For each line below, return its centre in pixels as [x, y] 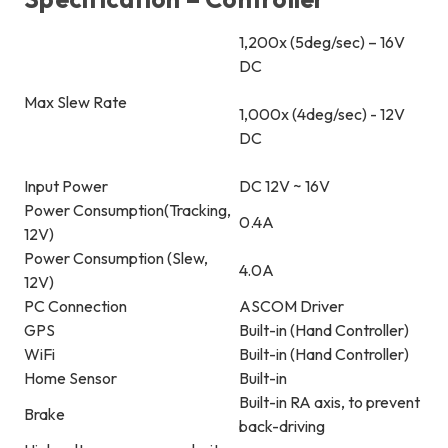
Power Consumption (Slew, [116, 258]
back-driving [282, 426]
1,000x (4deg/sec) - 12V [322, 114]
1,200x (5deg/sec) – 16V [322, 42]
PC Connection [75, 306]
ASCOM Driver [291, 306]
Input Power [66, 186]
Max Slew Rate [75, 102]
